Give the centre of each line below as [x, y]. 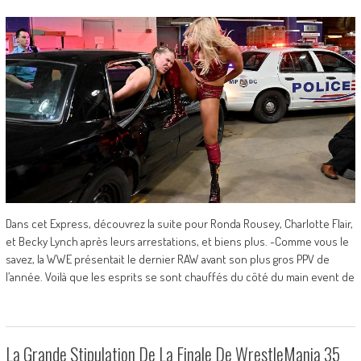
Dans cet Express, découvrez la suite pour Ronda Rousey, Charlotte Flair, [179, 223]
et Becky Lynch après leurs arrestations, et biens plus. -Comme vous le [177, 241]
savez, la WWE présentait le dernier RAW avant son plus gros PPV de [167, 259]
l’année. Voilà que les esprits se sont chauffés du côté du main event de [180, 276]
